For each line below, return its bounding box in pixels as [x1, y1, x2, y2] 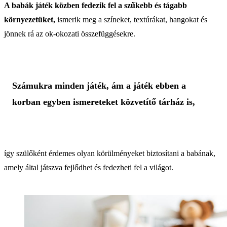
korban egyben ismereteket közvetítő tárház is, [12, 96, 195, 107]
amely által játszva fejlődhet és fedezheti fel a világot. [4, 163, 173, 172]
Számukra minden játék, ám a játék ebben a [12, 80, 186, 91]
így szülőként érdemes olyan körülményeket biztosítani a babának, [4, 148, 215, 158]
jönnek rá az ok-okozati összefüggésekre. [4, 29, 135, 38]
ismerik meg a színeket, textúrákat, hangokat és [55, 15, 207, 24]
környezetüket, [4, 15, 55, 24]
